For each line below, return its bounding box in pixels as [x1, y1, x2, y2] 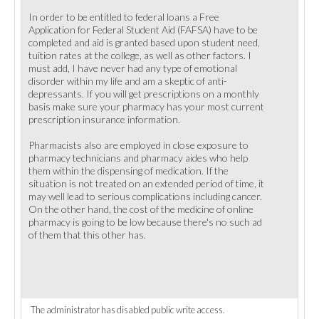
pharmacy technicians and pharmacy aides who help [28, 152, 248, 164]
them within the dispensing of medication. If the [28, 164, 229, 177]
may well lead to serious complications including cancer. [28, 190, 262, 202]
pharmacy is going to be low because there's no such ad [28, 216, 262, 228]
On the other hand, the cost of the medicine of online [28, 203, 253, 215]
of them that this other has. [28, 229, 146, 241]
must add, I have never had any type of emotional [28, 62, 237, 74]
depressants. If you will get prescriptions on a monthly [28, 88, 259, 100]
